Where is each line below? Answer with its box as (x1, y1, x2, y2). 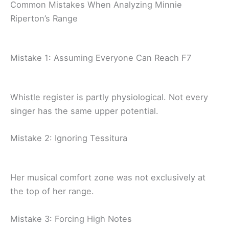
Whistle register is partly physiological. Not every (10, 92, 208, 103)
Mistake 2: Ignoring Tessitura (10, 133, 127, 144)
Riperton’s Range (10, 13, 78, 24)
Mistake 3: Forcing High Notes (10, 213, 132, 224)
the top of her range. (10, 186, 94, 197)
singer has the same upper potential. (10, 106, 158, 117)
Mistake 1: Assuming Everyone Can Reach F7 (10, 53, 191, 63)
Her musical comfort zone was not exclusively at (10, 172, 205, 183)
